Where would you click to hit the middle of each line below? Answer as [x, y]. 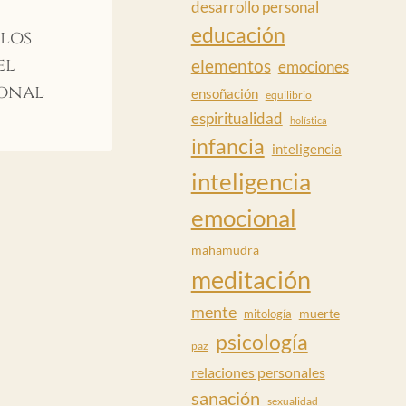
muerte [319, 313]
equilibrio [288, 94]
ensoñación [224, 93]
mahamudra [225, 249]
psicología [261, 341]
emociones [313, 66]
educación [238, 34]
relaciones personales [258, 372]
